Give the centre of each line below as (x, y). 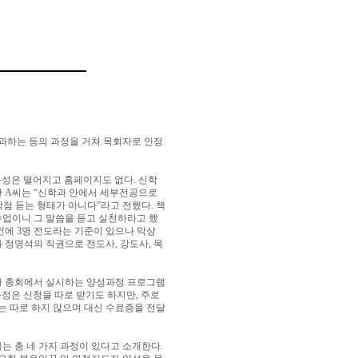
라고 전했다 (126, 205)
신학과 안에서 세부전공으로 (97, 193)
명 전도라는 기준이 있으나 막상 (89, 231)
